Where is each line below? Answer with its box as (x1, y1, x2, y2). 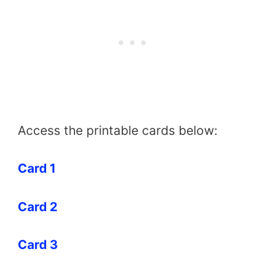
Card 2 (18, 199, 57, 214)
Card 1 (18, 161, 56, 176)
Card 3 (18, 237, 58, 253)
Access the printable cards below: (18, 122, 218, 138)
